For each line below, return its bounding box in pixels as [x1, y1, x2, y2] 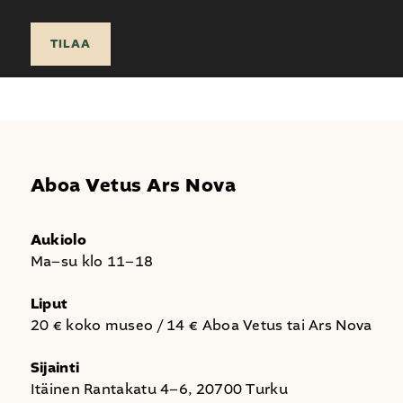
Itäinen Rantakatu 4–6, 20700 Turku [30, 380, 288, 399]
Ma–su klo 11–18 [30, 252, 154, 272]
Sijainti [30, 358, 80, 379]
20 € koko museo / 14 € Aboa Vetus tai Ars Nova [30, 316, 372, 336]
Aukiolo [30, 230, 86, 251]
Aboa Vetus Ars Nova [30, 173, 237, 200]
